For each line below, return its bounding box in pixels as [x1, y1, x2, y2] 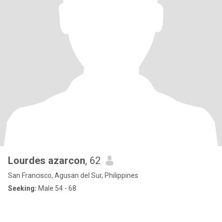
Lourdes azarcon [8, 155, 85, 166]
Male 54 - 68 [37, 184, 76, 192]
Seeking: [8, 184, 37, 192]
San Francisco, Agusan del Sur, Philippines [8, 171, 138, 179]
